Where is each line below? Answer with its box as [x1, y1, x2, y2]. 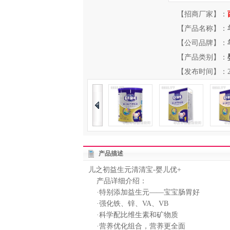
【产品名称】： [177, 25, 227, 32]
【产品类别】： [177, 53, 227, 61]
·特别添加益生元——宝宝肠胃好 [88, 188, 200, 196]
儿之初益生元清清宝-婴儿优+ [88, 166, 181, 174]
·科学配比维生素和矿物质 [88, 211, 178, 219]
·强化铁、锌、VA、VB [88, 200, 168, 207]
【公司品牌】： [177, 39, 227, 47]
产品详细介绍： [88, 177, 147, 185]
